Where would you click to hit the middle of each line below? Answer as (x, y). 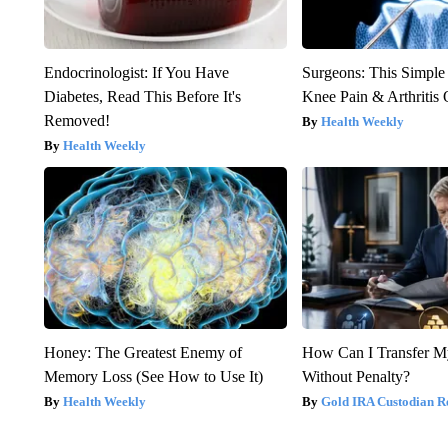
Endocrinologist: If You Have (136, 72)
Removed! (76, 120)
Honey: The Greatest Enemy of (142, 352)
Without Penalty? (356, 376)
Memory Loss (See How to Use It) (153, 376)
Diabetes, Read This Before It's (142, 96)
